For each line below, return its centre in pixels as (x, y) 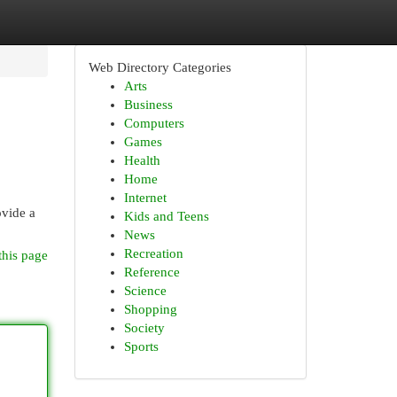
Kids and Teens (166, 216)
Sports (141, 346)
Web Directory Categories (160, 67)
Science (145, 291)
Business (148, 105)
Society (144, 328)
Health (142, 160)
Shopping (150, 309)
